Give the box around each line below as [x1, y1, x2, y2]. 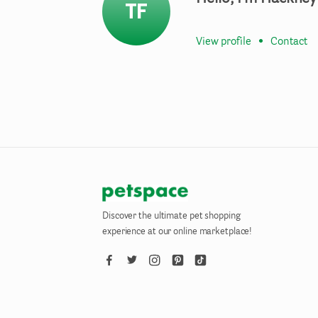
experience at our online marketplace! [102, 227, 253, 236]
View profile [196, 37, 251, 48]
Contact [270, 37, 307, 48]
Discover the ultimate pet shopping [102, 212, 241, 221]
